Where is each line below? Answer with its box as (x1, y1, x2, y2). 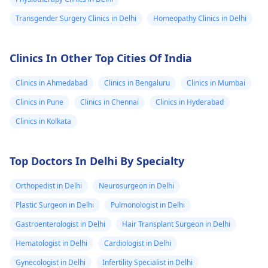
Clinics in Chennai (80, 97, 139, 108)
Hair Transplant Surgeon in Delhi (122, 219, 230, 230)
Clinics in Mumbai (187, 78, 245, 89)
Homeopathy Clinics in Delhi (153, 13, 246, 24)
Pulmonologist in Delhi (111, 200, 185, 211)
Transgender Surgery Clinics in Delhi (16, 13, 136, 24)
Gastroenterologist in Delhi (16, 219, 105, 230)
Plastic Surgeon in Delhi (16, 200, 94, 211)
